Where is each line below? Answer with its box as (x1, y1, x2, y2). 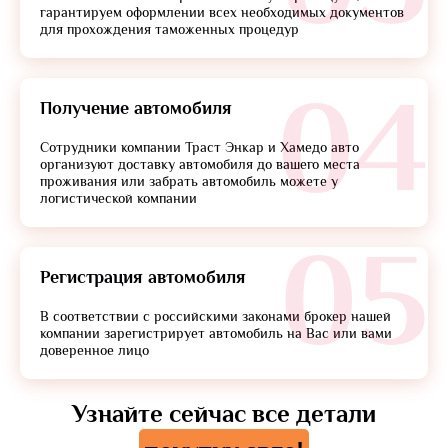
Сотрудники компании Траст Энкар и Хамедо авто (40, 139, 359, 156)
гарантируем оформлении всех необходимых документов (40, 4, 404, 21)
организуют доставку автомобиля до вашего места (40, 156, 360, 173)
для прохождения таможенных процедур (40, 21, 299, 38)
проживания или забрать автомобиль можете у (40, 173, 338, 190)
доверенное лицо (40, 342, 149, 359)
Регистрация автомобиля (40, 267, 246, 288)
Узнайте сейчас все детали (72, 399, 376, 429)
